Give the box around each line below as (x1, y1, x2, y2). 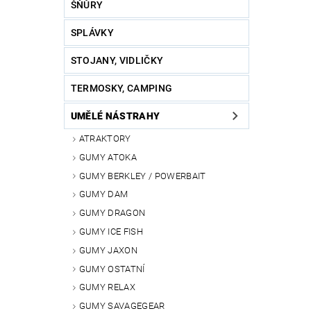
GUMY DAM (78, 189, 128, 200)
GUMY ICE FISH (78, 226, 143, 237)
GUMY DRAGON (78, 208, 146, 219)
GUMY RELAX (78, 282, 135, 293)
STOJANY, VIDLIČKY (70, 55, 164, 67)
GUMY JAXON (78, 244, 137, 255)
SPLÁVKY (70, 27, 115, 39)
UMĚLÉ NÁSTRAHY (70, 110, 160, 122)
